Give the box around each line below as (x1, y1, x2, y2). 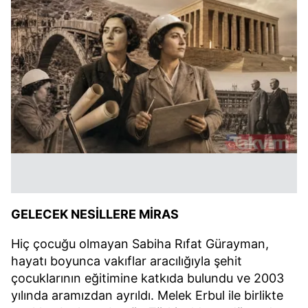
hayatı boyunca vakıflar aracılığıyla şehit (11, 254, 242, 268)
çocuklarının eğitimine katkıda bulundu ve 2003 (11, 271, 284, 285)
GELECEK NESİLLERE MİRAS (11, 207, 179, 221)
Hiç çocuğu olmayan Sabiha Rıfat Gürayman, (11, 236, 269, 251)
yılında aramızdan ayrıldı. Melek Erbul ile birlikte (11, 288, 283, 302)
